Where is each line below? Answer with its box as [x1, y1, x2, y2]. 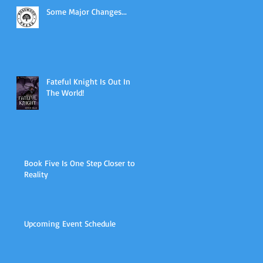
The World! [46, 87, 84, 97]
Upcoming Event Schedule [24, 218, 116, 228]
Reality [24, 168, 48, 179]
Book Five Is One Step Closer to [24, 157, 135, 168]
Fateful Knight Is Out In [46, 76, 130, 86]
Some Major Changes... [46, 6, 127, 16]
